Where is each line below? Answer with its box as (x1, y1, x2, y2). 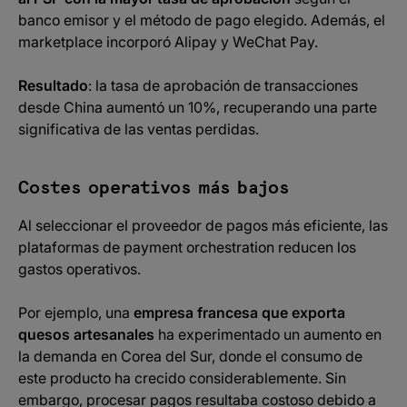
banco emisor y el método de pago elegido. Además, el (18, 11, 385, 29)
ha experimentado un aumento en (154, 325, 382, 343)
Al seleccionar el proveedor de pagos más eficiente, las (18, 216, 388, 234)
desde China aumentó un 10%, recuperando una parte (18, 98, 377, 116)
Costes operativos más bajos (18, 179, 290, 197)
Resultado (18, 76, 88, 94)
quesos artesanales (18, 325, 154, 343)
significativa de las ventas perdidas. (18, 120, 259, 138)
